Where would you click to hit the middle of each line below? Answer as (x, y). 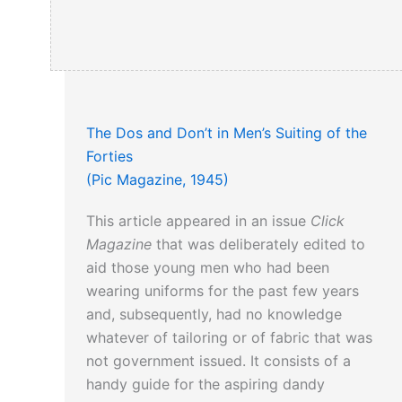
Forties (109, 157)
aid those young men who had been (208, 268)
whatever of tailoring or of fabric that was (229, 338)
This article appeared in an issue (198, 221)
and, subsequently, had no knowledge (214, 315)
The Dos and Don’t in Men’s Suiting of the (227, 133)
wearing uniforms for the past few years (223, 291)
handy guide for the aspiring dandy (205, 385)
